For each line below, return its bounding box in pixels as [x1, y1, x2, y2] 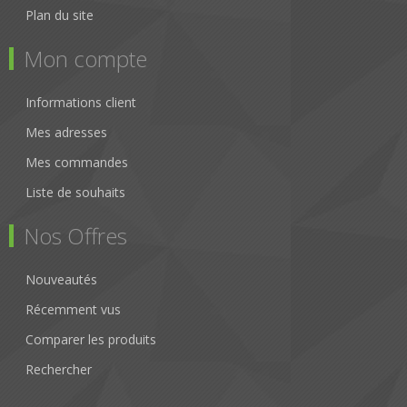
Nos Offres [24, 221, 127, 252]
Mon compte [24, 44, 147, 74]
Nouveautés [25, 271, 97, 289]
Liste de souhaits [25, 184, 125, 202]
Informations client [25, 94, 136, 112]
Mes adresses [25, 124, 107, 142]
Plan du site [25, 6, 94, 25]
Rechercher [25, 361, 92, 379]
